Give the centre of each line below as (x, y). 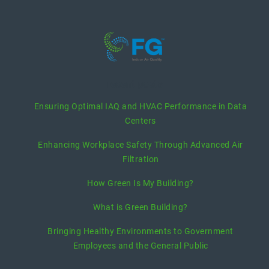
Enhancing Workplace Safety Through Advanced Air (141, 145)
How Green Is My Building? (141, 183)
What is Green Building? (141, 207)
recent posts (134, 84)
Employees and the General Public (141, 246)
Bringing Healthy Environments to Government (141, 231)
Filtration (141, 159)
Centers (141, 121)
